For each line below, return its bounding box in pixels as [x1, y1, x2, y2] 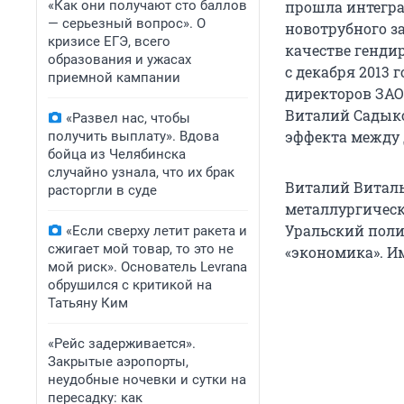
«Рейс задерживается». [48, 335, 196, 352]
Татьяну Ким [48, 295, 128, 311]
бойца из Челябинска [48, 146, 186, 162]
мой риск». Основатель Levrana [48, 259, 247, 275]
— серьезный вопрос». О [48, 15, 206, 32]
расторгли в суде [48, 182, 157, 198]
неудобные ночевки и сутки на [48, 372, 246, 388]
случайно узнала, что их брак [48, 164, 234, 180]
